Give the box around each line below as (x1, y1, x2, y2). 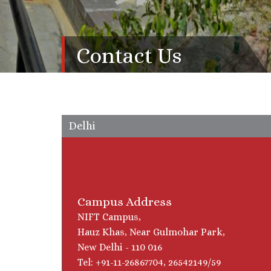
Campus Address (77, 194, 172, 209)
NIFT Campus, (77, 211, 141, 223)
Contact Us (76, 42, 181, 68)
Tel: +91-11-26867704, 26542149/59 (77, 256, 221, 268)
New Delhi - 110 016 (77, 241, 162, 253)
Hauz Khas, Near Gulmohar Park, (77, 226, 225, 238)
